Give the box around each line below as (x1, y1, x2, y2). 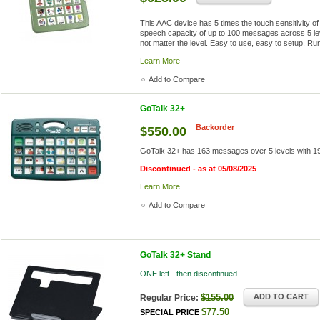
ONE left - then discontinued (140, 269, 237, 278)
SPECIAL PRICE (140, 308, 199, 316)
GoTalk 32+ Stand (140, 250, 211, 260)
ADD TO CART (254, 292, 309, 301)
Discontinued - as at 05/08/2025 (140, 164, 256, 173)
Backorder (196, 123, 234, 131)
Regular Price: (140, 293, 199, 303)
